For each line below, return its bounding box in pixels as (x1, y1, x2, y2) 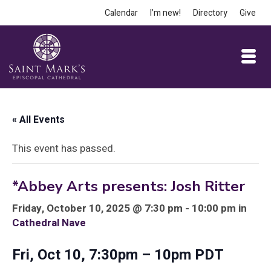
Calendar (105, 7, 138, 19)
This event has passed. (12, 141, 116, 156)
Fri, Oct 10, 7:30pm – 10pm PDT (12, 244, 224, 266)
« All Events (12, 113, 65, 127)
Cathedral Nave (12, 215, 86, 230)
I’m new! (150, 7, 181, 19)
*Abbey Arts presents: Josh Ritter (12, 177, 245, 196)
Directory (193, 7, 227, 19)
